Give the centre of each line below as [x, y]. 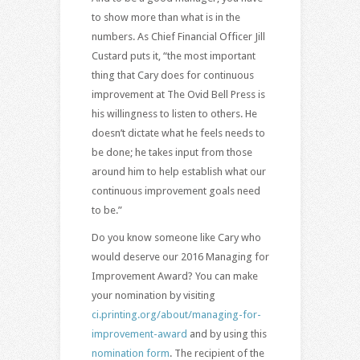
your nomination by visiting [153, 295]
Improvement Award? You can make [174, 276]
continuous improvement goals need [176, 190]
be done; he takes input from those [172, 152]
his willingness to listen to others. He [174, 113]
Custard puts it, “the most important [173, 55]
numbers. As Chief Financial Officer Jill [178, 36]
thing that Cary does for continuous [172, 75]
